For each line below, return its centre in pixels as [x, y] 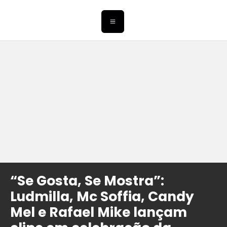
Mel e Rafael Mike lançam [99, 212]
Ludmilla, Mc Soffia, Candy [102, 197]
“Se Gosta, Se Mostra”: [87, 181]
